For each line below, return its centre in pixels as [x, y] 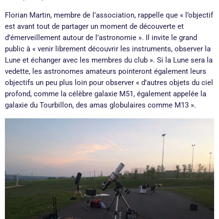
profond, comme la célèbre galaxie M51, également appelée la [106, 94]
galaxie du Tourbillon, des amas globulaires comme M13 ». [100, 105]
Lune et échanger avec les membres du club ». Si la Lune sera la [109, 60]
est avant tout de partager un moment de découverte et [94, 27]
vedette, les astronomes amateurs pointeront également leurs [106, 72]
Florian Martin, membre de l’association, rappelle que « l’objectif [109, 15]
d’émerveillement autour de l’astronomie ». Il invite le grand [101, 38]
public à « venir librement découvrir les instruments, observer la [108, 49]
